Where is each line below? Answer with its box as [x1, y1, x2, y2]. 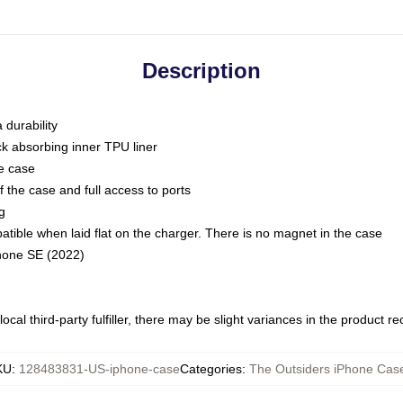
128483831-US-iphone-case [19, 362, 180, 376]
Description [142, 58, 261, 83]
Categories [180, 362, 242, 376]
